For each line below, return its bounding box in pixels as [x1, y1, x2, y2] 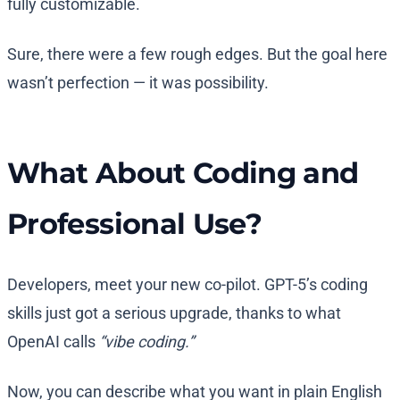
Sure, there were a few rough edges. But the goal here [7, 45, 387, 64]
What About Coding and [7, 155, 359, 191]
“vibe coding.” [99, 332, 194, 352]
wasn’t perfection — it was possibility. [7, 73, 269, 93]
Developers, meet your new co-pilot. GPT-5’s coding [7, 275, 368, 295]
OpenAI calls [7, 332, 99, 352]
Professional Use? [7, 206, 262, 242]
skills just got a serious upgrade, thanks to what [7, 304, 341, 323]
